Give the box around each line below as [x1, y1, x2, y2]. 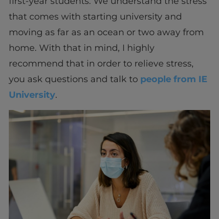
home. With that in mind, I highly [8, 43, 154, 54]
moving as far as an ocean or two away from [8, 27, 204, 38]
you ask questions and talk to [8, 74, 140, 85]
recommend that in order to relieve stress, [8, 58, 194, 69]
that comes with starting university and [8, 11, 182, 22]
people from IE [140, 74, 207, 85]
